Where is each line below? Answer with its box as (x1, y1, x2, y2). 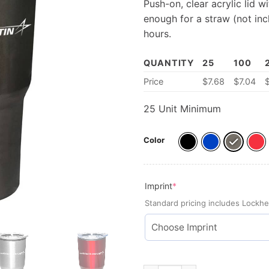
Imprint (145, 180, 172, 191)
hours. (144, 28, 171, 40)
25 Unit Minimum (144, 102, 221, 115)
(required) (176, 180, 215, 190)
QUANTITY (144, 57, 194, 68)
